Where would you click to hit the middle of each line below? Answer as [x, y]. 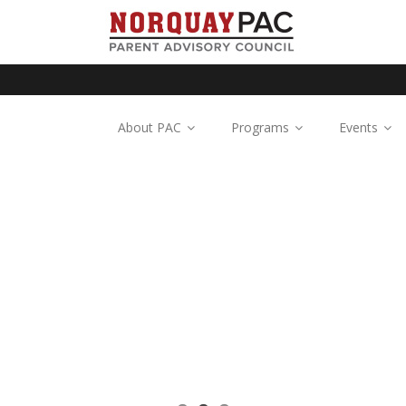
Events [358, 127]
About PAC [150, 127]
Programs [260, 127]
